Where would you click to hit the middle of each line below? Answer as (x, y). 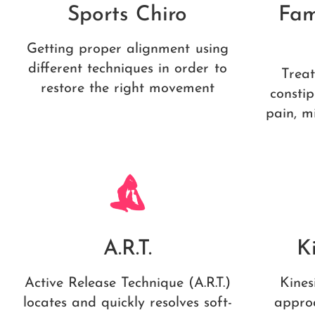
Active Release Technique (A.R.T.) (128, 283)
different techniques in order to (128, 69)
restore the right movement (128, 89)
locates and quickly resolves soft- (128, 303)
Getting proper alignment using (128, 50)
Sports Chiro (128, 15)
